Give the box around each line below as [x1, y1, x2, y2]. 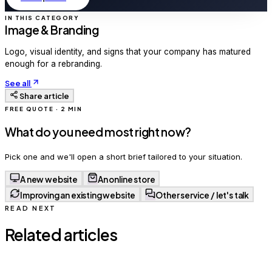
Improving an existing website [20, 190, 136, 201]
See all [5, 78, 32, 89]
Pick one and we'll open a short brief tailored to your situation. [5, 152, 242, 162]
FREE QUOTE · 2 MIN [5, 105, 83, 113]
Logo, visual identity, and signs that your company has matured [5, 46, 251, 56]
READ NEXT [5, 204, 56, 212]
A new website [20, 174, 78, 185]
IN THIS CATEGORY [5, 14, 80, 22]
